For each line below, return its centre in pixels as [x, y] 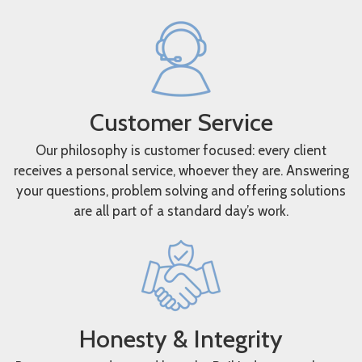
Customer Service [181, 122]
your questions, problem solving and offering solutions [181, 191]
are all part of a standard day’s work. [181, 211]
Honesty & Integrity [181, 339]
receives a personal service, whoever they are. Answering [181, 170]
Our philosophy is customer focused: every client [181, 150]
